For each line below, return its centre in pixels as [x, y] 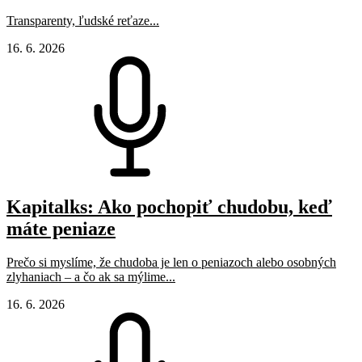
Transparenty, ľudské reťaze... [83, 20]
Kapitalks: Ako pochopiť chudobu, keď [169, 206]
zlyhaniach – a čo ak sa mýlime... [91, 277]
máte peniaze [61, 228]
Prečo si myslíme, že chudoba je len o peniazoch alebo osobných [171, 263]
